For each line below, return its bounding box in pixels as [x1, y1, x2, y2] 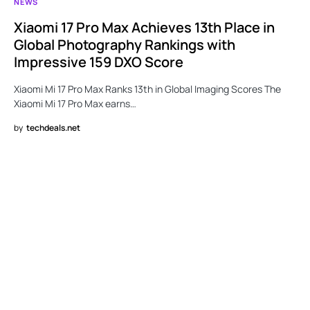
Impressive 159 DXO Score [14, 53, 183, 72]
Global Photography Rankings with [14, 35, 235, 55]
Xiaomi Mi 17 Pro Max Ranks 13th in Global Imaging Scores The [14, 82, 281, 96]
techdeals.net [26, 122, 80, 134]
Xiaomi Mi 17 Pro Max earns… [14, 97, 136, 111]
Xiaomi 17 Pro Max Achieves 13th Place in [14, 18, 275, 37]
